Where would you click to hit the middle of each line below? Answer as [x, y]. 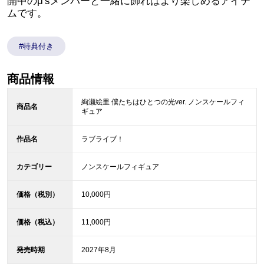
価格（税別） [37, 195]
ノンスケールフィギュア [120, 167]
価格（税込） [37, 222]
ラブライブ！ [102, 139]
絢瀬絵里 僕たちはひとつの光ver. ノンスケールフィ [163, 102]
